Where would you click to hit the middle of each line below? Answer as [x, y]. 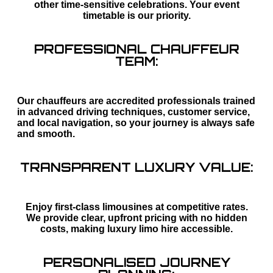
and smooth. [46, 134]
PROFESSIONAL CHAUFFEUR [136, 49]
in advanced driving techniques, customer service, [133, 112]
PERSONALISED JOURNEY [136, 263]
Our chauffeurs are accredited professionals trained [136, 101]
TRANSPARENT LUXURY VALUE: [136, 168]
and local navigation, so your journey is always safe [136, 123]
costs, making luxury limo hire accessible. [136, 229]
